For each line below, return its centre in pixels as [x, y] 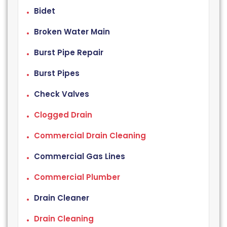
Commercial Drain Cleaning [90, 135]
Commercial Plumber [77, 177]
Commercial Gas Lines [80, 156]
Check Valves [62, 94]
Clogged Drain [63, 115]
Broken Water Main [72, 31]
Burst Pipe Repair [69, 52]
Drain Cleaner [62, 198]
